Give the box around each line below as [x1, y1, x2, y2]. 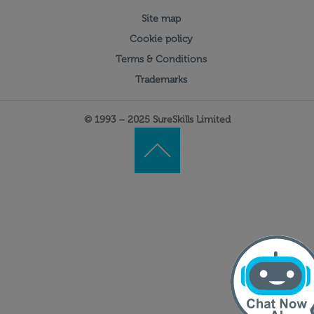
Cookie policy [130, 33, 193, 46]
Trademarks [135, 74, 187, 86]
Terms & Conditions [116, 53, 207, 66]
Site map [142, 13, 181, 25]
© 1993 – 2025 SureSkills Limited [83, 114, 231, 126]
